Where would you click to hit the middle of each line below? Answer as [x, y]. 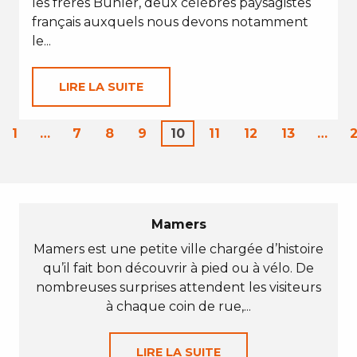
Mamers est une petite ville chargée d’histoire [178, 249]
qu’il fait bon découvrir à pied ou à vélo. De [178, 268]
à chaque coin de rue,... [178, 306]
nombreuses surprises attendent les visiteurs [178, 287]
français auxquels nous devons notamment [170, 22]
